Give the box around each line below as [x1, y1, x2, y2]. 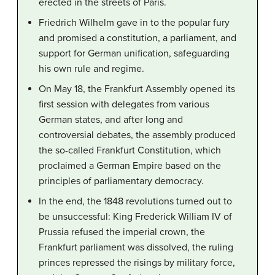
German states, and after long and [39, 114, 183, 126]
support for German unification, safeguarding [39, 47, 230, 60]
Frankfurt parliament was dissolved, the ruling [39, 241, 233, 254]
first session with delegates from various [39, 98, 209, 111]
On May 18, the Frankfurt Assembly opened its [39, 83, 235, 96]
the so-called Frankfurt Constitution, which [39, 144, 221, 157]
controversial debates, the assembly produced [39, 129, 236, 142]
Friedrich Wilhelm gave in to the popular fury [39, 17, 230, 29]
